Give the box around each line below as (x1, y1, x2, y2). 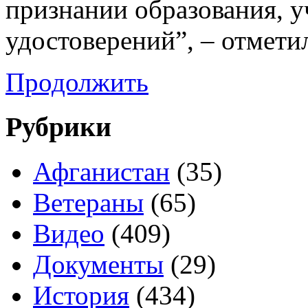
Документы (33, 249, 164, 279)
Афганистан (33, 156, 170, 186)
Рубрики (5, 111, 111, 142)
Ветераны (33, 187, 144, 217)
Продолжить (5, 67, 148, 98)
